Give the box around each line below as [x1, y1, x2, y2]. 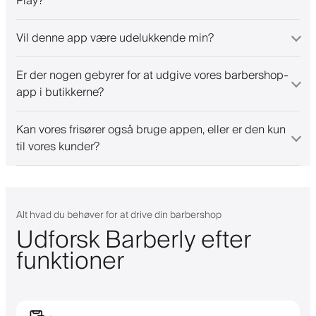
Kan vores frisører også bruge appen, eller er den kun [16, 119, 286, 140]
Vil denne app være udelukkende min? [16, 28, 214, 48]
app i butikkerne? [16, 82, 104, 102]
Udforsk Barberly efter [16, 219, 250, 261]
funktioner [16, 241, 124, 282]
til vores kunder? [16, 136, 99, 157]
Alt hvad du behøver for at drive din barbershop [16, 206, 221, 224]
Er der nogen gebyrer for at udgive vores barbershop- [16, 65, 288, 85]
